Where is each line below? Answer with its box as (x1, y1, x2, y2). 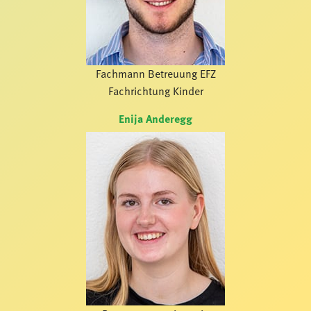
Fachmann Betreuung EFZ (95, 65, 216, 83)
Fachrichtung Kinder (108, 83, 203, 100)
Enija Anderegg (119, 110, 192, 128)
